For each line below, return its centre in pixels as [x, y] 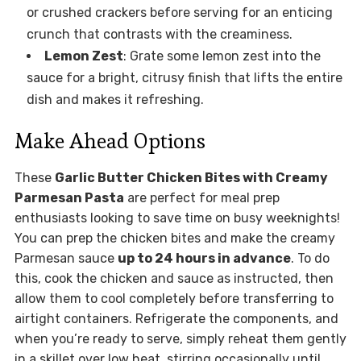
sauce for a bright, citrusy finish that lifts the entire [184, 78]
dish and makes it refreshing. [115, 100]
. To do [310, 259]
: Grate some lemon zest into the [222, 56]
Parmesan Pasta [69, 198]
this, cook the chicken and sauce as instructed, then [174, 279]
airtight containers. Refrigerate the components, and [176, 319]
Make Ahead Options [110, 141]
